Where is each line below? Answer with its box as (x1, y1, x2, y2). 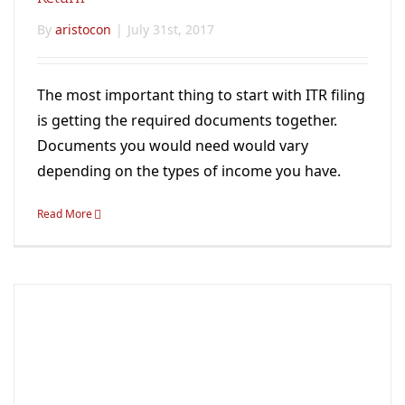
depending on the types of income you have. (37, 160, 341, 181)
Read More (37, 205, 92, 221)
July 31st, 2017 (127, 20, 214, 38)
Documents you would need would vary (37, 135, 308, 155)
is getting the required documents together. (37, 109, 337, 130)
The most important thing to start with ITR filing (37, 84, 365, 105)
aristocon (55, 20, 111, 38)
